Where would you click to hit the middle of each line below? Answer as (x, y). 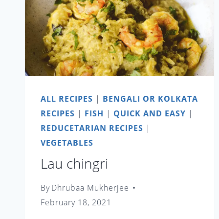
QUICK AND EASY (150, 113)
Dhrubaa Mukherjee (90, 187)
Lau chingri (74, 163)
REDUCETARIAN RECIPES (92, 128)
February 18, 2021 (76, 202)
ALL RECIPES (67, 99)
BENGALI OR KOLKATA (150, 99)
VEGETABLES (67, 142)
